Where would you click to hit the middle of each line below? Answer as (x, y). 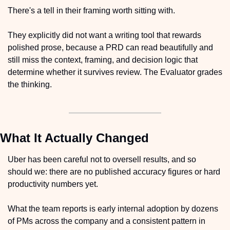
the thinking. (30, 85)
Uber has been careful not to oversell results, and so (102, 160)
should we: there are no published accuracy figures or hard (114, 172)
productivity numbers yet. (53, 184)
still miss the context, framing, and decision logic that (103, 60)
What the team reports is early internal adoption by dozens (113, 209)
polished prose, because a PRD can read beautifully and (110, 48)
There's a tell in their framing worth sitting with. (91, 11)
